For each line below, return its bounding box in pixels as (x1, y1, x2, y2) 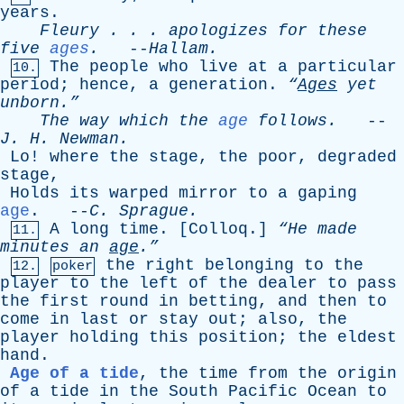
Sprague (119, 202, 188, 220)
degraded (317, 148, 397, 166)
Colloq (188, 220, 248, 238)
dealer (258, 274, 317, 292)
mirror (179, 184, 238, 202)
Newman (60, 130, 119, 148)
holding (69, 328, 139, 346)
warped (109, 184, 169, 202)
